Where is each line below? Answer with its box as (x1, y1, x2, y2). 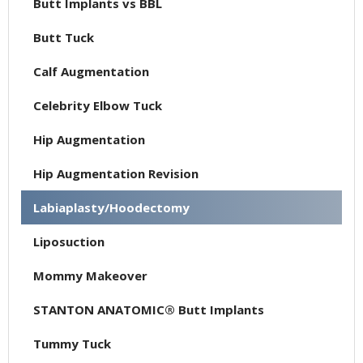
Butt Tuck (33, 29, 94, 46)
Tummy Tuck (33, 335, 111, 352)
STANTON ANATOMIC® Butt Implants (33, 301, 264, 318)
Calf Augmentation (33, 63, 149, 80)
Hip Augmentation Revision (33, 165, 199, 182)
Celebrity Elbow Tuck (33, 97, 162, 114)
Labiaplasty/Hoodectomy (33, 199, 190, 216)
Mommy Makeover (33, 267, 147, 284)
